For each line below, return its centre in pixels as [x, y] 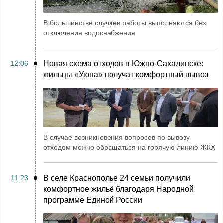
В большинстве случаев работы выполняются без [124, 23]
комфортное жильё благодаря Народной [118, 189]
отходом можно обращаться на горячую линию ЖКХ [129, 147]
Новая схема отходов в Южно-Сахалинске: [123, 63]
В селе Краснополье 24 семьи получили [117, 178]
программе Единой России [93, 200]
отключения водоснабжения [89, 33]
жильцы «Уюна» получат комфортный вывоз [126, 74]
